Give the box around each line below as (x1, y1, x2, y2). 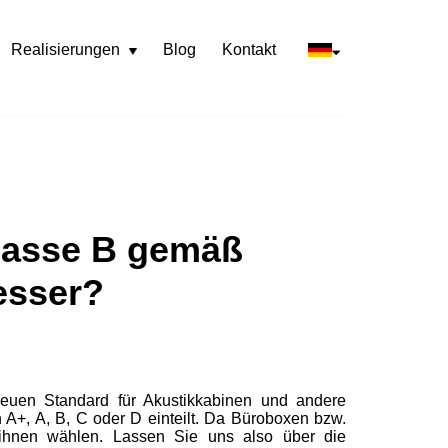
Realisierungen (11, 40, 121, 58)
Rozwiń (119, 41, 162, 57)
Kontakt (222, 40, 276, 58)
